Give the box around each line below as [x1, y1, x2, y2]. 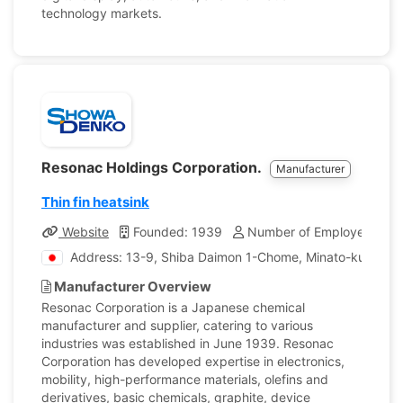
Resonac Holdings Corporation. [41, 158, 264, 176]
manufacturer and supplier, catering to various [41, 318, 313, 333]
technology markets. [41, 5, 162, 21]
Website [58, 224, 109, 239]
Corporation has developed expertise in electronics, [41, 354, 345, 369]
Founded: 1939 [130, 224, 222, 239]
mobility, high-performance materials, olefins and [41, 372, 328, 387]
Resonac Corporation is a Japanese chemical [41, 300, 305, 315]
